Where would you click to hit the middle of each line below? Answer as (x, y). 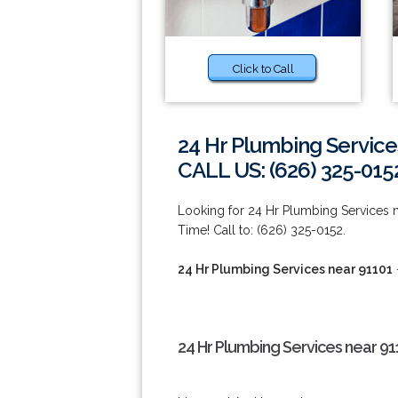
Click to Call (263, 69)
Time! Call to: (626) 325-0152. (262, 230)
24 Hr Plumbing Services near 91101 (285, 269)
